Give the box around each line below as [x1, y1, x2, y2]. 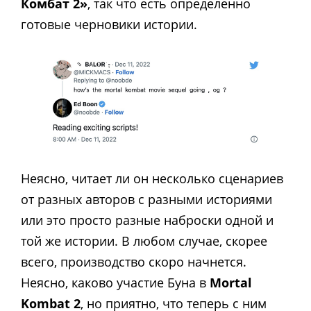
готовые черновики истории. [21, 16, 197, 33]
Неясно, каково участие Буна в [21, 274, 210, 292]
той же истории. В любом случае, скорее [21, 233, 267, 250]
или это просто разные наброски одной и [21, 212, 274, 229]
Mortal [210, 274, 252, 292]
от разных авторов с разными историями [21, 191, 272, 208]
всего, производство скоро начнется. [21, 253, 246, 271]
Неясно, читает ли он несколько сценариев [21, 170, 283, 187]
